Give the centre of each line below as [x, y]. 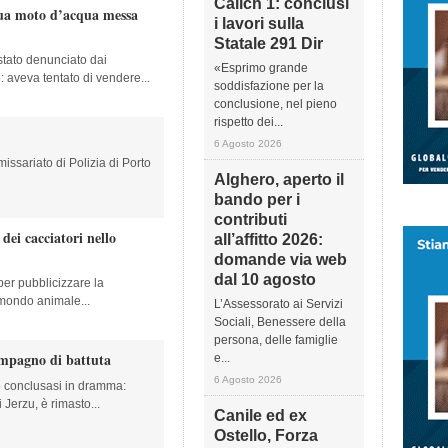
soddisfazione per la [269, 86]
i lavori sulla [259, 23]
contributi [250, 219]
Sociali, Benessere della [280, 322]
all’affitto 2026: [268, 239]
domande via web [280, 259]
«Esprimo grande [261, 68]
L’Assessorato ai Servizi [278, 304]
